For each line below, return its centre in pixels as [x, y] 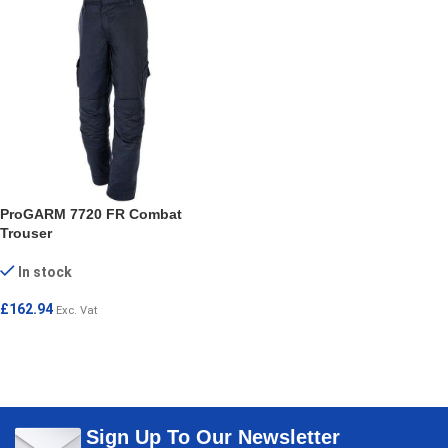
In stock [45, 272]
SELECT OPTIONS [69, 337]
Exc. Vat [76, 310]
